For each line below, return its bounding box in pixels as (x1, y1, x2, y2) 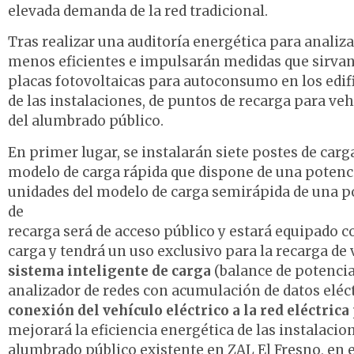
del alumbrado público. (8, 112, 164, 130)
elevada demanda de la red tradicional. (8, 2, 268, 20)
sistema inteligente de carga (8, 262, 211, 280)
